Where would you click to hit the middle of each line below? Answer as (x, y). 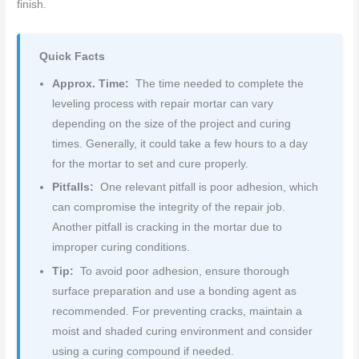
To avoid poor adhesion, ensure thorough (183, 272)
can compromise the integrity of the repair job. (169, 208)
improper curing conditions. (121, 248)
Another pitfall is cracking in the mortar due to (167, 228)
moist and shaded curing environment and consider (183, 332)
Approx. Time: (91, 83)
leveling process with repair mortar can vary (163, 103)
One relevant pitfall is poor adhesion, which (207, 188)
